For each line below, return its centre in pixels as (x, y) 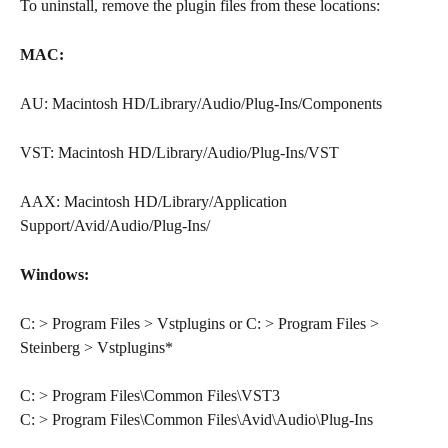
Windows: (54, 274)
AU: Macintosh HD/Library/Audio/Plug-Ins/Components (201, 104)
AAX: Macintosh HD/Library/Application (155, 202)
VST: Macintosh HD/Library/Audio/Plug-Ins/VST (179, 153)
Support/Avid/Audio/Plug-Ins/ (115, 226)
